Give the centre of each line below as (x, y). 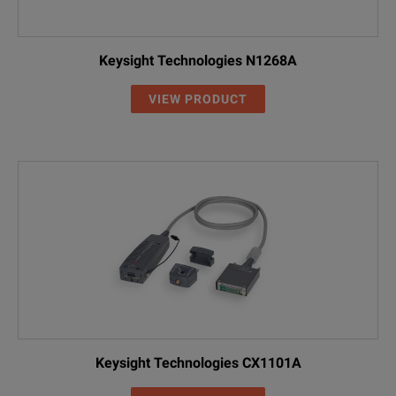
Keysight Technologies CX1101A (198, 362)
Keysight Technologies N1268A (198, 60)
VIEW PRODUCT (198, 99)
